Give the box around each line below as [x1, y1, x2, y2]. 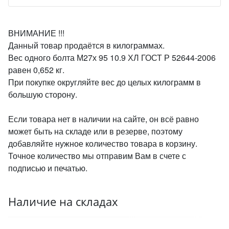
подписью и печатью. [8, 162, 87, 174]
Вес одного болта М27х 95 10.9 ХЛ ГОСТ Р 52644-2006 [8, 52, 216, 63]
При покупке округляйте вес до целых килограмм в [8, 76, 201, 88]
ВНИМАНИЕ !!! [8, 27, 64, 39]
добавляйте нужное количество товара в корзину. [8, 138, 197, 149]
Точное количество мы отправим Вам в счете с [8, 150, 186, 162]
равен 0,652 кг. [8, 64, 64, 76]
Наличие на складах [8, 194, 118, 209]
